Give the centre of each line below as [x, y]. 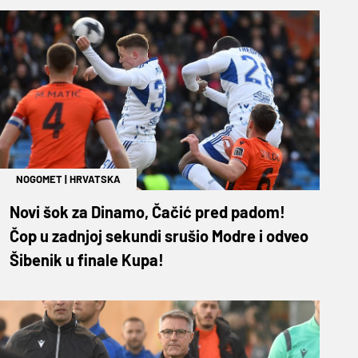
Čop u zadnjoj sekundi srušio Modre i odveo [159, 235]
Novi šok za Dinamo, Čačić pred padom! [147, 211]
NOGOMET [39, 179]
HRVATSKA [95, 179]
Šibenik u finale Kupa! [87, 259]
